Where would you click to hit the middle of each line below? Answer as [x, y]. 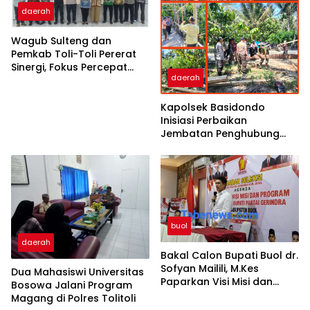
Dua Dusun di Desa [208, 147]
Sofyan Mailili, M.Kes [210, 269]
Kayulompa [190, 160]
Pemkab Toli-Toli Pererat [74, 54]
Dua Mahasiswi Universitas [77, 272]
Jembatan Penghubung [220, 134]
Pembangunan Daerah [68, 80]
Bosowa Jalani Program [72, 285]
